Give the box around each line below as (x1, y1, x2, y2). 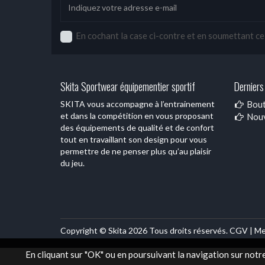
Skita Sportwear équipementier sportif (60, 79, 195, 95)
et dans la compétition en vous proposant (60, 111, 214, 121)
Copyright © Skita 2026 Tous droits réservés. (60, 225, 230, 236)
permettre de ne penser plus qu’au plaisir (60, 146, 211, 157)
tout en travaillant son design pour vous (60, 134, 207, 145)
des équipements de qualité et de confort (60, 122, 214, 133)
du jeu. (60, 158, 85, 169)
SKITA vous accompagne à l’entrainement (60, 99, 215, 109)
